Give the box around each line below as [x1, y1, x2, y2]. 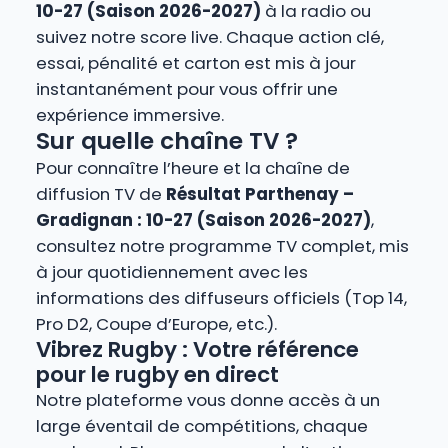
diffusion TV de [35, 182, 166, 207]
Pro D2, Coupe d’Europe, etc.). [35, 312, 277, 337]
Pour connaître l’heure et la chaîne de [35, 156, 350, 181]
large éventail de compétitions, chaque [35, 414, 368, 439]
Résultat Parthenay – [165, 182, 354, 207]
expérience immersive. [35, 103, 224, 128]
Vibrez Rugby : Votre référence [35, 334, 359, 366]
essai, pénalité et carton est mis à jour [35, 51, 356, 76]
